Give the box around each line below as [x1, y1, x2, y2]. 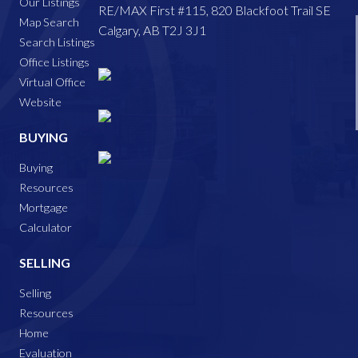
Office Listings [19, 55, 90, 70]
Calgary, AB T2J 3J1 [97, 22, 206, 38]
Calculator [19, 221, 73, 235]
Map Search [19, 15, 80, 30]
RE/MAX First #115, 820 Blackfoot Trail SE [97, 2, 331, 18]
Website [19, 95, 62, 109]
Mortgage [19, 201, 69, 215]
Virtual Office [19, 75, 86, 89]
